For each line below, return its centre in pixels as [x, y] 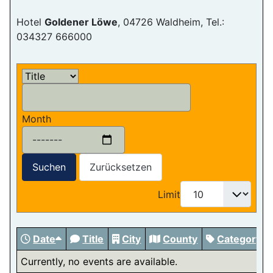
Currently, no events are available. [99, 262]
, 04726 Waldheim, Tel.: [171, 22]
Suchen [49, 167]
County [180, 239]
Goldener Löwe [81, 22]
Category [239, 239]
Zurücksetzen [121, 167]
